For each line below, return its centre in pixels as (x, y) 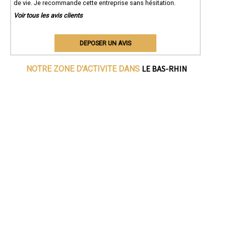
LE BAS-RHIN (165, 68)
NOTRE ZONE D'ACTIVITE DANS (84, 69)
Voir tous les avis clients (48, 15)
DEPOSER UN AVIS (105, 43)
